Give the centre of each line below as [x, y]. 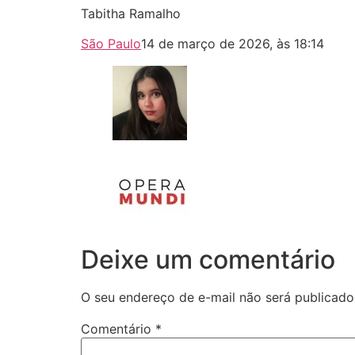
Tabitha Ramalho [131, 13]
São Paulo [111, 44]
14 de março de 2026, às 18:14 [233, 44]
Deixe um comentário [208, 260]
